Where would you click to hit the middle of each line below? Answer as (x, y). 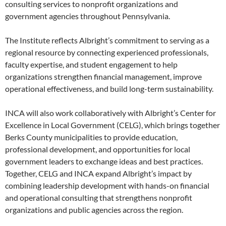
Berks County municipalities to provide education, (91, 137)
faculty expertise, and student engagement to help (91, 65)
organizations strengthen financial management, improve (103, 77)
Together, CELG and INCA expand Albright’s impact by (98, 174)
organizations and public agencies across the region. (94, 210)
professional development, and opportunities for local (98, 149)
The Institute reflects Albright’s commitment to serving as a (107, 40)
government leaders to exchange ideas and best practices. (104, 161)
